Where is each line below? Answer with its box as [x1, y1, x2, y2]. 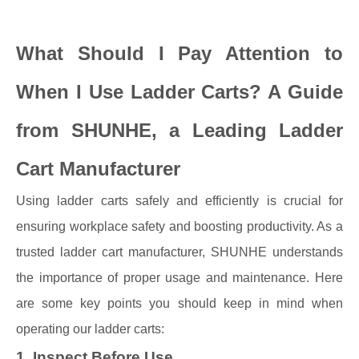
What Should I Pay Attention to [16, 42, 343, 64]
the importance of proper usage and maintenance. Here [16, 271, 343, 284]
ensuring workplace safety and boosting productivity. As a [16, 220, 343, 233]
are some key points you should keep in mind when [16, 296, 343, 310]
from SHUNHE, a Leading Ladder [16, 119, 343, 141]
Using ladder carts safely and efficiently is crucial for [16, 194, 343, 208]
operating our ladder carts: [16, 322, 164, 336]
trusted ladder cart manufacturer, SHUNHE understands [16, 245, 343, 259]
